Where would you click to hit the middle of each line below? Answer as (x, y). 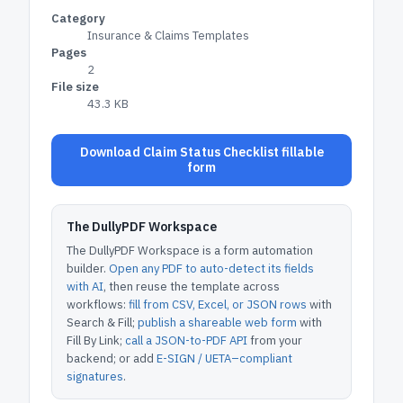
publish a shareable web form (217, 322)
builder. (86, 269)
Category (78, 18)
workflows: (96, 304)
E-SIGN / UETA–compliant (224, 358)
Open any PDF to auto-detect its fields (211, 269)
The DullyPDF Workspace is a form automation (190, 251)
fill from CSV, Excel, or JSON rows (218, 304)
